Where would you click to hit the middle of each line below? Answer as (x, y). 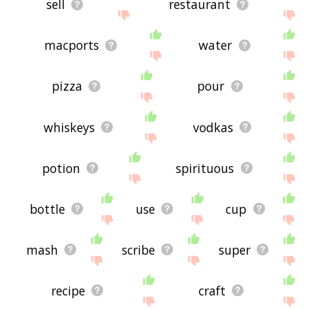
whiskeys (69, 127)
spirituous (205, 168)
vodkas (213, 127)
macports (71, 45)
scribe (138, 249)
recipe (68, 290)
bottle (47, 209)
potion (61, 168)
